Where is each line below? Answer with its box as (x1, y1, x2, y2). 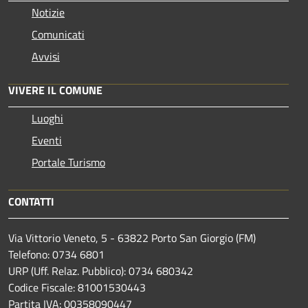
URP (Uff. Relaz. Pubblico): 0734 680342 (8, 262, 193, 279)
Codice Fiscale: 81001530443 (8, 278, 146, 296)
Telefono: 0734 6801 (8, 245, 104, 263)
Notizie (32, 3, 65, 21)
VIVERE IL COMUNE (8, 81, 102, 98)
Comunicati (32, 25, 85, 43)
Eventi (32, 131, 62, 148)
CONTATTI (8, 192, 54, 210)
